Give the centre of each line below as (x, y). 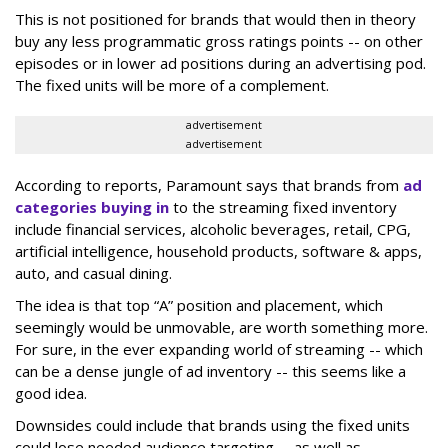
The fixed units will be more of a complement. (172, 85)
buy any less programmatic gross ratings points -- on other (219, 41)
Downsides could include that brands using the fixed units (212, 425)
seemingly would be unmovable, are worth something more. (221, 327)
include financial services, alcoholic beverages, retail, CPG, (213, 229)
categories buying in (92, 207)
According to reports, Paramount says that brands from (209, 185)
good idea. (51, 393)
